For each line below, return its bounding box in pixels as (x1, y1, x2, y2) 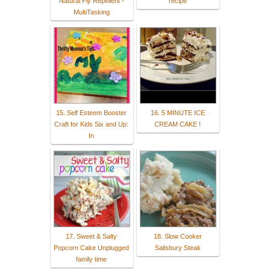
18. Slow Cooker (153, 232, 202, 240)
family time (76, 255, 107, 263)
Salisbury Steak (154, 243, 201, 251)
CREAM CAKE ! (154, 120, 201, 128)
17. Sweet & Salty (66, 232, 117, 240)
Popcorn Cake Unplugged (54, 243, 129, 251)
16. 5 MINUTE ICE (150, 108, 205, 116)
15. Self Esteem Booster (56, 108, 127, 116)
